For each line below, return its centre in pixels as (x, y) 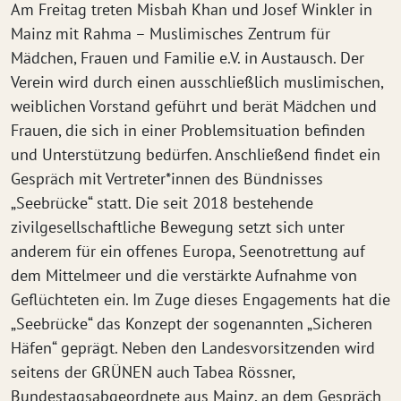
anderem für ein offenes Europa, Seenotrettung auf (188, 251)
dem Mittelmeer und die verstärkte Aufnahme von (184, 275)
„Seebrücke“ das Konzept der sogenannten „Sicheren (192, 324)
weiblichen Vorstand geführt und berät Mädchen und (194, 106)
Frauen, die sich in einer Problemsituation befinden (188, 130)
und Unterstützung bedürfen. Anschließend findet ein (196, 154)
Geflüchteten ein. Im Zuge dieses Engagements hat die (200, 299)
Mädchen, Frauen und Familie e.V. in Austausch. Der (188, 58)
